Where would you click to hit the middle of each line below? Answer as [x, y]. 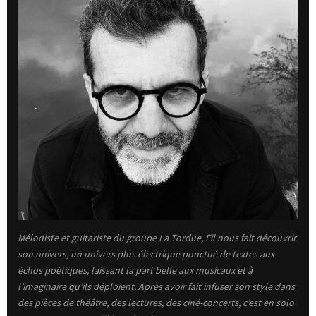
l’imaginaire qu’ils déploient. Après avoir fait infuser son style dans [156, 286]
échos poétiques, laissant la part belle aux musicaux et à [135, 270]
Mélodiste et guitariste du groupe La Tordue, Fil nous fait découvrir [157, 237]
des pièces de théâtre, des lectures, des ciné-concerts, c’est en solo [156, 302]
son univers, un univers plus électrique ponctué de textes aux [146, 254]
